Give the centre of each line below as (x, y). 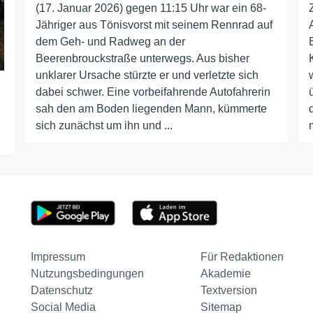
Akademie (225, 274)
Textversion (228, 291)
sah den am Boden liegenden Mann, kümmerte (151, 109)
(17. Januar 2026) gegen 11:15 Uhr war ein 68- (151, 8)
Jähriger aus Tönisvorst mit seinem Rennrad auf (154, 25)
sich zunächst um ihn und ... (104, 125)
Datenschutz (61, 291)
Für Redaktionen (242, 257)
